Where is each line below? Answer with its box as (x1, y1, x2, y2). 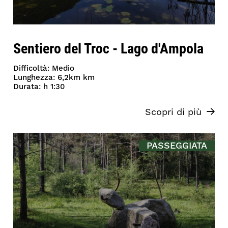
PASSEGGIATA (146, 139, 207, 152)
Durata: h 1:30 (13, 81, 65, 92)
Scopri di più (145, 106, 202, 118)
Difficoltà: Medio (13, 63, 75, 73)
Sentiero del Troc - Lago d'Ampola (13, 38, 204, 58)
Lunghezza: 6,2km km (13, 72, 95, 82)
